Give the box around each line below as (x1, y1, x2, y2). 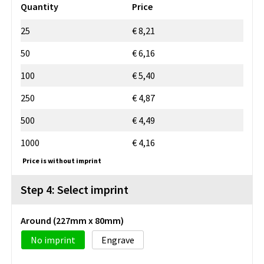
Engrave (101, 233, 134, 246)
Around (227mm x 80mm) (21, 214, 124, 226)
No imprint (31, 233, 75, 246)
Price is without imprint (22, 156, 101, 165)
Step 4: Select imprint (21, 181, 128, 197)
